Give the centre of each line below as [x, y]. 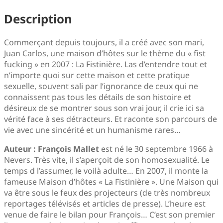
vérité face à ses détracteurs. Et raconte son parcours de [111, 119]
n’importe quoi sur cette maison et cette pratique [97, 75]
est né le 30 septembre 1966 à [156, 149]
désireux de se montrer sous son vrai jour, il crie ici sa [104, 108]
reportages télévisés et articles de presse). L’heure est [105, 203]
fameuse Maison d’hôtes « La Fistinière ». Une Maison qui [111, 181]
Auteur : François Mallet [52, 149]
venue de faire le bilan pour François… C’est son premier [110, 214]
